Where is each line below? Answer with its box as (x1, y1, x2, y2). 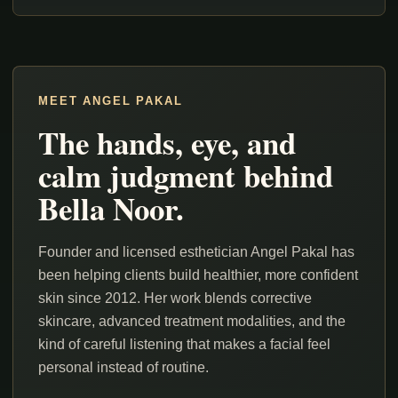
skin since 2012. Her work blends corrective (38, 291, 312, 306)
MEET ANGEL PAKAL (38, 94, 183, 108)
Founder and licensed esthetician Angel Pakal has (38, 244, 354, 260)
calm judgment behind (38, 153, 333, 199)
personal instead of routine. (38, 360, 209, 376)
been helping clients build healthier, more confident (38, 267, 358, 283)
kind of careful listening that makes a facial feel (38, 337, 330, 353)
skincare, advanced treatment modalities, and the (38, 314, 346, 330)
